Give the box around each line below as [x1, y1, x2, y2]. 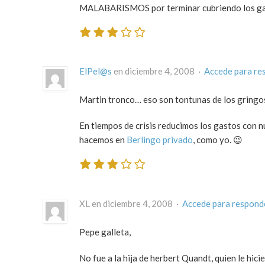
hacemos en [79, 134, 127, 146]
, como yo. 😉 [193, 134, 243, 146]
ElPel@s [79, 66, 112, 77]
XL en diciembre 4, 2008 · [79, 198, 182, 209]
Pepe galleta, [79, 226, 131, 237]
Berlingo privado [127, 134, 193, 146]
